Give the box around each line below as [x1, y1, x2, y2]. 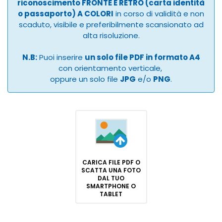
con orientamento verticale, [58, 63, 164, 74]
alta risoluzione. [82, 30, 140, 41]
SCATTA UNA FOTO [81, 166, 141, 175]
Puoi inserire [37, 52, 85, 63]
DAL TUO [98, 174, 124, 183]
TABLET [100, 190, 122, 199]
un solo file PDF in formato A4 [84, 52, 200, 63]
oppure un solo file [50, 74, 120, 85]
